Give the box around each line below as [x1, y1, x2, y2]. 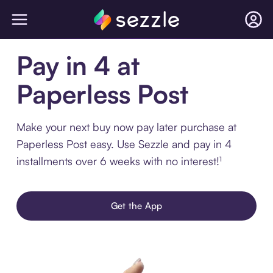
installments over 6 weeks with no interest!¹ [16, 154, 222, 168]
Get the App [110, 200, 163, 211]
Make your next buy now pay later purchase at [16, 120, 236, 133]
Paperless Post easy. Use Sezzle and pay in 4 [16, 137, 232, 151]
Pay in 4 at [16, 49, 140, 81]
